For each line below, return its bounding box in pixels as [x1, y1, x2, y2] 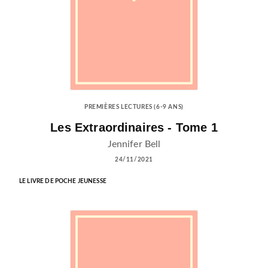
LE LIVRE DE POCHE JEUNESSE [19, 178, 106, 184]
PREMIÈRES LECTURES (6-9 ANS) [84, 104, 184, 111]
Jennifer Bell [107, 139, 161, 149]
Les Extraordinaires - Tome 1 [50, 120, 218, 134]
